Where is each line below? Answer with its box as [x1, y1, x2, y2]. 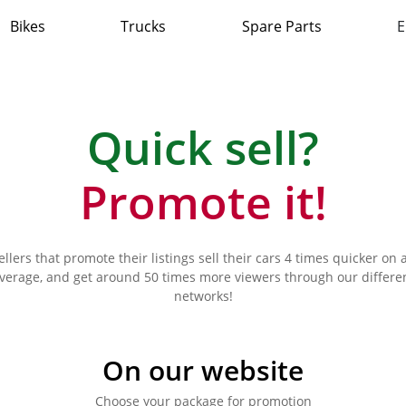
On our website [102, 353, 304, 389]
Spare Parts [241, 15, 322, 36]
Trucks [121, 15, 167, 36]
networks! [173, 287, 233, 304]
